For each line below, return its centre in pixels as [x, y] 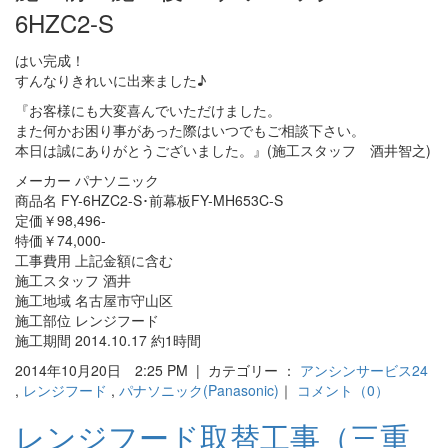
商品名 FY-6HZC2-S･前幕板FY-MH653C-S [149, 199]
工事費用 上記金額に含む [94, 259]
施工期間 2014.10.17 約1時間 [108, 339]
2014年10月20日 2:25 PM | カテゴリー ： [157, 369]
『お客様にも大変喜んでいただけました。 [148, 109]
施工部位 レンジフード [87, 319]
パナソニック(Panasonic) [199, 389]
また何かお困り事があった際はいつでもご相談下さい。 [190, 129]
